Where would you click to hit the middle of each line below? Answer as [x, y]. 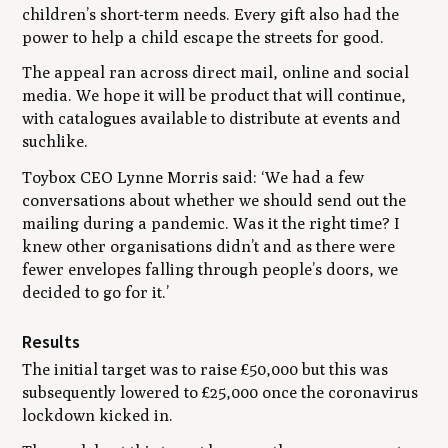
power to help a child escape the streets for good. [203, 37]
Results [51, 342]
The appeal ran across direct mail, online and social [216, 73]
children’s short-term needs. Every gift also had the [211, 14]
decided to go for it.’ [96, 293]
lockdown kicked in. [99, 416]
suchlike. [55, 142]
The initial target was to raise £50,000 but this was [205, 370]
